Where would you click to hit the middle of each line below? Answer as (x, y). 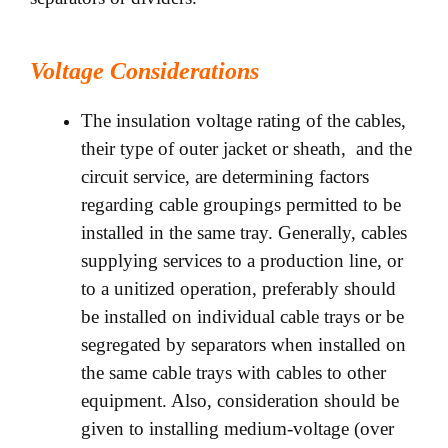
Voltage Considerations (144, 71)
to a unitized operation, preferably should (238, 289)
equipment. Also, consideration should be (240, 401)
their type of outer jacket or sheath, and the (246, 149)
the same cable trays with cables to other (233, 373)
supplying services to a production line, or (242, 261)
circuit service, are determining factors (225, 177)
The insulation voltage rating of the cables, (243, 121)
